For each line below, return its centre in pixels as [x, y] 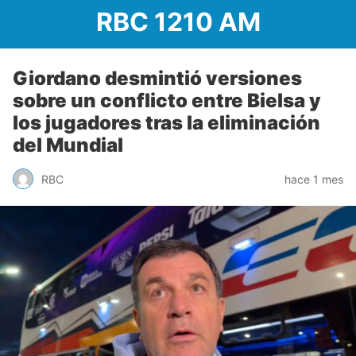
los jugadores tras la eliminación [166, 123]
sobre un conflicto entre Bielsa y [167, 101]
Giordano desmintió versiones [157, 78]
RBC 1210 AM [178, 22]
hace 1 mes [314, 179]
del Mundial [68, 145]
